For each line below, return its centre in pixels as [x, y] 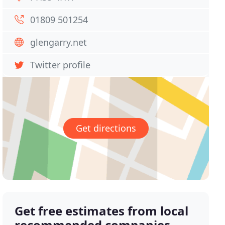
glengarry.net [59, 42]
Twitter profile [61, 65]
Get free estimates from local [102, 211]
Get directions [106, 128]
